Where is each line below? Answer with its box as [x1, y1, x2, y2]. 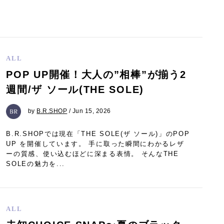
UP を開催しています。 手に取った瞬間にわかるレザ [6, 140, 184, 148]
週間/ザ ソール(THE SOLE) [6, 83, 144, 95]
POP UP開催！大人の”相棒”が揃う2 [6, 68, 186, 80]
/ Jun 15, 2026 [67, 107, 111, 115]
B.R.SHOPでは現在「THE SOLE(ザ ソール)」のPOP [6, 130, 190, 138]
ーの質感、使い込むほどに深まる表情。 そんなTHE [6, 150, 179, 158]
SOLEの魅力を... [6, 160, 65, 168]
